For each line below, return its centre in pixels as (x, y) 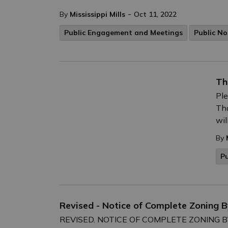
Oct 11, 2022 (155, 14)
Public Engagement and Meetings (123, 33)
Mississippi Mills (97, 14)
